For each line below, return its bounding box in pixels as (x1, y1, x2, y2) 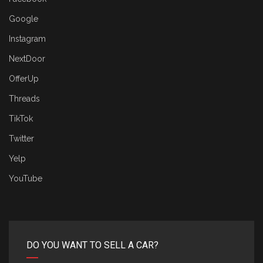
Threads (9, 93, 40, 103)
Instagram (9, 33, 46, 43)
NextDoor (9, 53, 45, 63)
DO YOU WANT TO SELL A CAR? (26, 239, 159, 251)
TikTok (9, 113, 33, 123)
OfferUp (9, 73, 39, 83)
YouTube (9, 173, 42, 183)
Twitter (9, 133, 34, 143)
